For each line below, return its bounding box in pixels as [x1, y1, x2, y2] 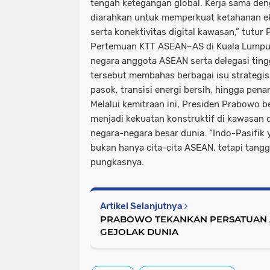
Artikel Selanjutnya [100, 200, 184, 212]
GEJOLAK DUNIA [100, 225, 178, 237]
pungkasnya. [90, 156, 144, 168]
